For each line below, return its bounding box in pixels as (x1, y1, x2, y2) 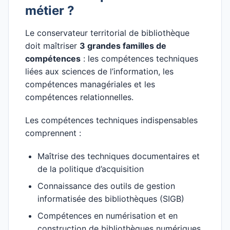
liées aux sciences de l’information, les (25, 66, 174, 76)
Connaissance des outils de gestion (37, 181, 175, 191)
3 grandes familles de (80, 41, 166, 51)
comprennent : (25, 128, 81, 138)
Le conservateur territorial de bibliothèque (25, 28, 189, 38)
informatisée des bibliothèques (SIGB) (37, 194, 184, 204)
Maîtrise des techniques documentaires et (37, 151, 200, 161)
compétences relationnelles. (25, 92, 133, 102)
